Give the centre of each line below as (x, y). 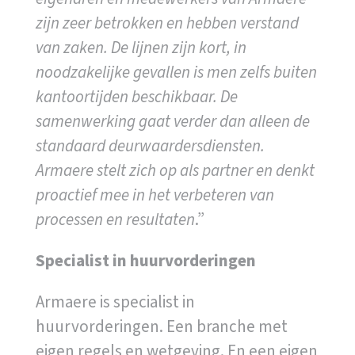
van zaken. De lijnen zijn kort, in (141, 47)
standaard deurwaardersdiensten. (150, 145)
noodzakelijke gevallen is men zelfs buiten (176, 72)
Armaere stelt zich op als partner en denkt (175, 170)
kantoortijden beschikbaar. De (136, 96)
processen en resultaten (115, 219)
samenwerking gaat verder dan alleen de (172, 121)
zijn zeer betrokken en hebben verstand (167, 23)
